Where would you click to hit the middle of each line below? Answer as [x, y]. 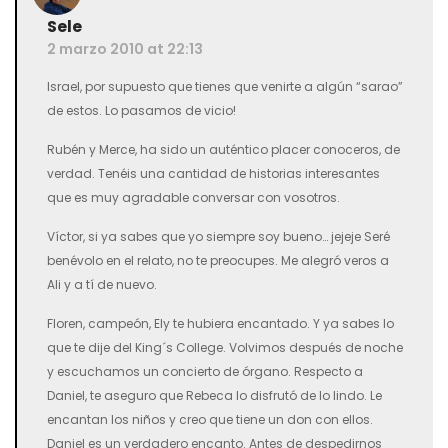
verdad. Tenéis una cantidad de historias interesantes [213, 173]
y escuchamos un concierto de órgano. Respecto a [205, 371]
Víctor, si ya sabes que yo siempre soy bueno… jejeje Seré [218, 236]
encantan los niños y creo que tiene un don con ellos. [210, 419]
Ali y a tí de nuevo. [102, 284]
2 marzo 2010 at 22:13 [125, 49]
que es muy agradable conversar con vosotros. [193, 197]
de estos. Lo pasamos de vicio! [141, 110]
